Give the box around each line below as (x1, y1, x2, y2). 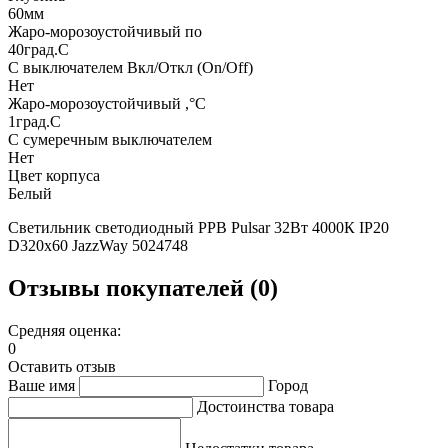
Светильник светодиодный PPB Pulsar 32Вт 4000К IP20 (8, 218, 389, 236)
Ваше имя (8, 376, 75, 394)
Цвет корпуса (8, 166, 100, 184)
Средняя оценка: (8, 321, 121, 339)
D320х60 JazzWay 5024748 (8, 236, 188, 254)
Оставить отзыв (8, 357, 116, 375)
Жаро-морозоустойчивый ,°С (8, 94, 206, 112)
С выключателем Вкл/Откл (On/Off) (8, 58, 253, 76)
